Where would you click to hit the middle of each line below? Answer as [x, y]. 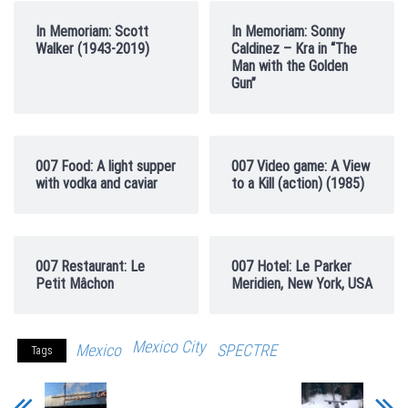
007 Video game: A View [301, 166]
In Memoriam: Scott [92, 31]
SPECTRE [247, 350]
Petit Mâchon [75, 284]
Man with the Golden [290, 66]
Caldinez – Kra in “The [294, 49]
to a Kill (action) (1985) [298, 184]
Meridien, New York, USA [302, 284]
